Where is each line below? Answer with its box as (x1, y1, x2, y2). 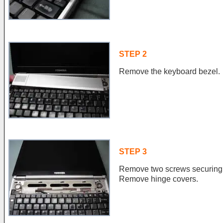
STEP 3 (119, 147, 147, 156)
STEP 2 (119, 50, 147, 58)
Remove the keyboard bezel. (119, 67, 220, 76)
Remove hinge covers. (119, 175, 198, 183)
